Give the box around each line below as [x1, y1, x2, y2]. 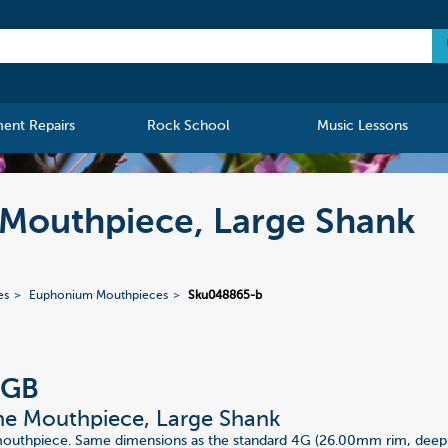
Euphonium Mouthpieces [29, 290, 169, 303]
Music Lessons [316, 119, 408, 134]
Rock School [147, 119, 231, 134]
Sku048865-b [188, 290, 263, 303]
